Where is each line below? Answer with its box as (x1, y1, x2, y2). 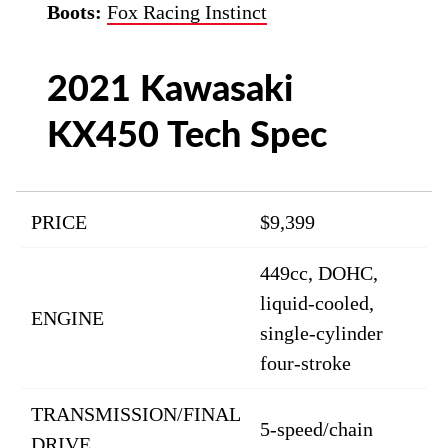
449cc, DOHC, (260, 262, 378, 284)
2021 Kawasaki (47, 72, 294, 108)
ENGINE (31, 307, 104, 329)
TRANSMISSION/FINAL (31, 403, 241, 425)
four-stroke (260, 352, 351, 374)
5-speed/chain (260, 418, 373, 440)
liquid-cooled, (260, 292, 374, 314)
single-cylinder (260, 322, 383, 344)
